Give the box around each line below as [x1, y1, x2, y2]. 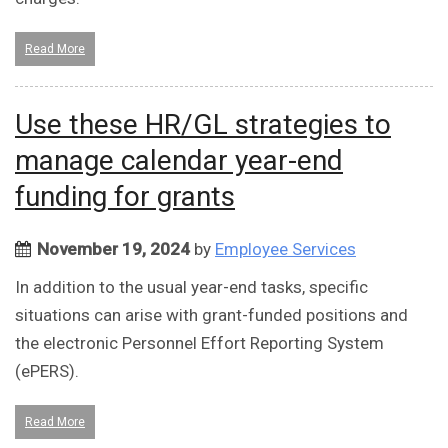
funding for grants [15, 180, 235, 214]
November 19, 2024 [37, 239, 190, 260]
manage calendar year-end [15, 144, 343, 178]
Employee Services [215, 239, 356, 260]
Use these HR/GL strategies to [15, 108, 391, 142]
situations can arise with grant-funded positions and [15, 305, 408, 326]
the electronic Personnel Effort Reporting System [15, 333, 384, 354]
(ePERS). [15, 361, 79, 382]
